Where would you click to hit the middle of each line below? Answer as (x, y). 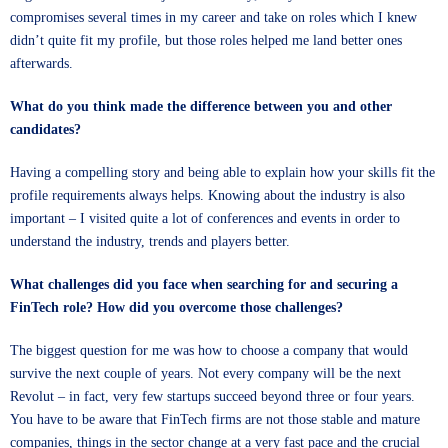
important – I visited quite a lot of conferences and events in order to (205, 218)
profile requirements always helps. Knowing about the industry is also (207, 195)
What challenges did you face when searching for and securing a (204, 284)
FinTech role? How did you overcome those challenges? (176, 307)
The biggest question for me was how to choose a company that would (209, 350)
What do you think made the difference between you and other (201, 106)
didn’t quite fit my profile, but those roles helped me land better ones (206, 40)
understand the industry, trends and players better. (150, 241)
